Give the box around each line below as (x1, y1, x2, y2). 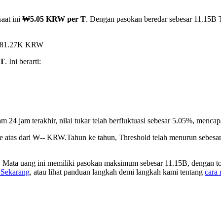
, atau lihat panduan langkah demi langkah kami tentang (30, 168, 205, 177)
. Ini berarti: (5, 57, 41, 66)
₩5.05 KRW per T (22, 15, 86, 24)
